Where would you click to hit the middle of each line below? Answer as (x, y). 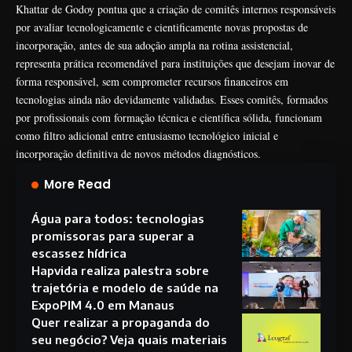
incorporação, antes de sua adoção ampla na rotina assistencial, (154, 45)
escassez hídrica (79, 253)
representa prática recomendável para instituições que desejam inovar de (175, 63)
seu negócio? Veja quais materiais (129, 339)
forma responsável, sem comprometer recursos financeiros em (152, 81)
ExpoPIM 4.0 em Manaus (103, 304)
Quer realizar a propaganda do (121, 322)
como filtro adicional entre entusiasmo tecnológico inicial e (147, 135)
